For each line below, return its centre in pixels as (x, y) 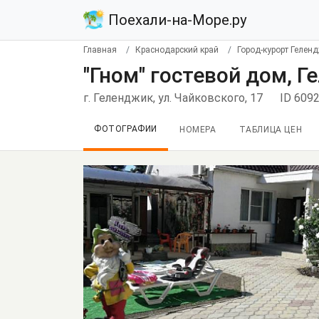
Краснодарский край (177, 50)
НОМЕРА (198, 130)
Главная (100, 50)
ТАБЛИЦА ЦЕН (271, 130)
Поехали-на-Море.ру (176, 20)
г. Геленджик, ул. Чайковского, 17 (173, 98)
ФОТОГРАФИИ (126, 129)
